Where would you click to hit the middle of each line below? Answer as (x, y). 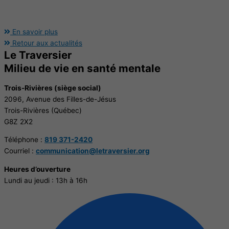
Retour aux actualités (47, 43)
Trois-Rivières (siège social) (53, 88)
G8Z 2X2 (18, 121)
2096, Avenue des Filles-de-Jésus (60, 99)
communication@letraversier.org (93, 151)
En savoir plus (35, 31)
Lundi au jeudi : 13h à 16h (46, 180)
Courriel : (20, 151)
